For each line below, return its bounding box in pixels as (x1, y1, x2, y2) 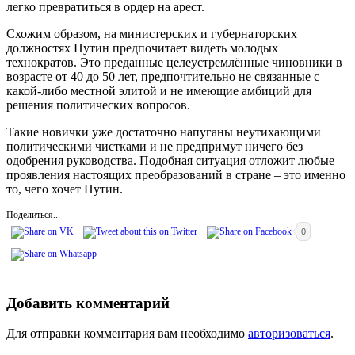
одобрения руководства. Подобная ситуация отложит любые (6, 153, 334, 167)
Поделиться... (6, 208, 60, 220)
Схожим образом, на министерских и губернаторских (6, 26, 297, 40)
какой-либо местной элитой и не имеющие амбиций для (6, 83, 311, 97)
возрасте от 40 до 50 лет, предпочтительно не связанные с (6, 69, 319, 83)
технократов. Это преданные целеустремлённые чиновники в (6, 55, 342, 69)
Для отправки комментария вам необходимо (6, 326, 248, 341)
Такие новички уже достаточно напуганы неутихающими (6, 124, 321, 139)
